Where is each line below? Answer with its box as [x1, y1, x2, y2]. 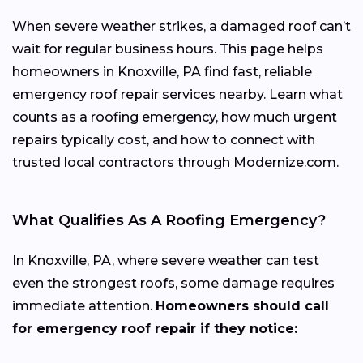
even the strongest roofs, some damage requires [12, 275, 335, 291]
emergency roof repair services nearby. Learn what [12, 86, 343, 102]
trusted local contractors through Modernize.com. [12, 154, 339, 170]
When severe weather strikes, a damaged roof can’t [12, 18, 351, 34]
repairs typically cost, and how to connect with [12, 131, 315, 147]
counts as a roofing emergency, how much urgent [12, 109, 337, 125]
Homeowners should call [156, 297, 329, 314]
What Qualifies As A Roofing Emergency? [12, 211, 326, 229]
